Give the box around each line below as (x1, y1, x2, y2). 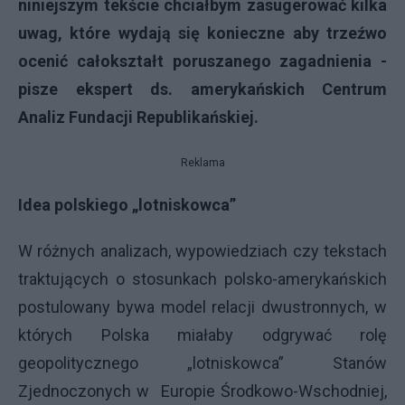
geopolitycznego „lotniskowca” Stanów (18, 353, 387, 372)
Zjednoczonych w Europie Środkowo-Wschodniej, (18, 381, 387, 400)
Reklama (180, 156, 225, 169)
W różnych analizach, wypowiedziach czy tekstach (18, 241, 387, 260)
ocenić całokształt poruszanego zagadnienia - (18, 52, 387, 71)
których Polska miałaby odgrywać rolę (18, 325, 387, 344)
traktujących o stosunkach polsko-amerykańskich (18, 269, 387, 288)
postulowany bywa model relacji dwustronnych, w (18, 297, 387, 316)
